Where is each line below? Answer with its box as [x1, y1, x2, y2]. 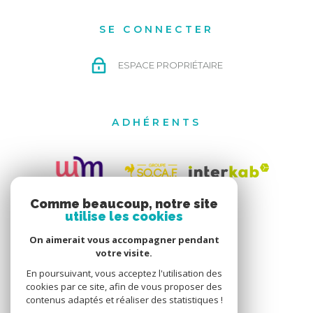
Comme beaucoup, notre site [30, 196, 218, 211]
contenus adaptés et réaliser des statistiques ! [25, 293, 223, 306]
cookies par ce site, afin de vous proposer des [26, 280, 222, 293]
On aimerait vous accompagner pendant [29, 233, 219, 246]
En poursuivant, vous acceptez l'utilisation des [26, 267, 222, 279]
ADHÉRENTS [111, 115, 202, 129]
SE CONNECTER [99, 22, 214, 36]
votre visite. [96, 247, 152, 259]
